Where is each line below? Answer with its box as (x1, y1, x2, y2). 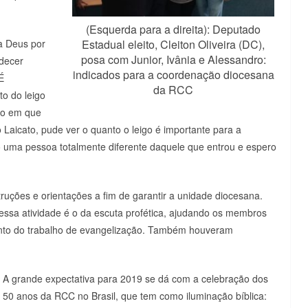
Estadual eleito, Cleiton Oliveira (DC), (82, 36, 265, 53)
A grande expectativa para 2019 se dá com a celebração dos (3, 271, 268, 285)
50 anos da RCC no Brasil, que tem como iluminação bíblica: (3, 288, 267, 302)
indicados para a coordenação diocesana (72, 67, 274, 83)
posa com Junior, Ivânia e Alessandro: (80, 52, 266, 68)
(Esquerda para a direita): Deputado (86, 21, 261, 38)
